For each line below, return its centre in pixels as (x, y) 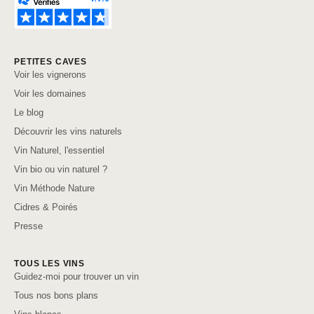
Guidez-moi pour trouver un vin (76, 277)
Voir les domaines (50, 94)
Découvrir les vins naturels (68, 132)
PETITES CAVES (50, 62)
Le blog (29, 113)
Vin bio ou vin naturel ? (61, 170)
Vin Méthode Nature (54, 189)
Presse (28, 226)
